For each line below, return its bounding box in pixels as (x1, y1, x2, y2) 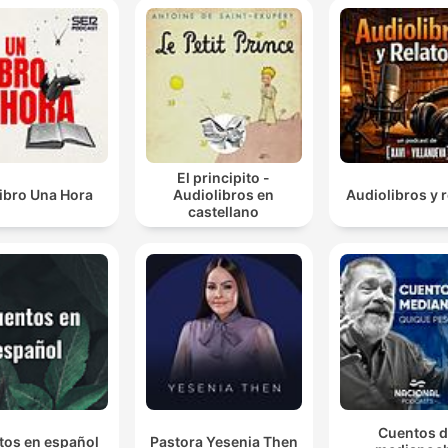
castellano (188, 203, 260, 221)
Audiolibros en (173, 186, 275, 204)
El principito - (177, 169, 271, 187)
